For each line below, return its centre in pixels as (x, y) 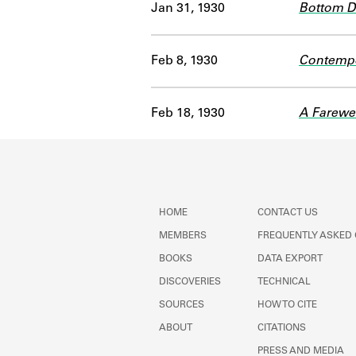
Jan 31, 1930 (188, 8)
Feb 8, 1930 (184, 61)
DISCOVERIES (190, 282)
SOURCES (182, 305)
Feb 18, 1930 (188, 113)
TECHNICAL (284, 282)
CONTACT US (288, 213)
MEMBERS (183, 236)
